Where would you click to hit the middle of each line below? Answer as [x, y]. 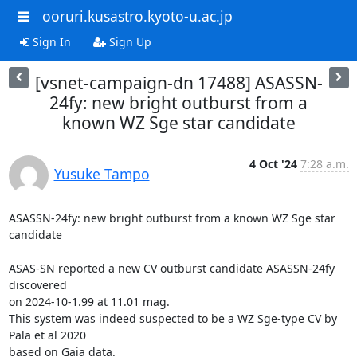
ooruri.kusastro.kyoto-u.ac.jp [137, 16]
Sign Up [128, 41]
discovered [37, 284]
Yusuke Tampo [102, 173]
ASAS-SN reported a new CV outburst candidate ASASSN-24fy [171, 268]
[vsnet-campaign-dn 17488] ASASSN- [178, 82]
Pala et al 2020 [47, 335]
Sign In [50, 41]
